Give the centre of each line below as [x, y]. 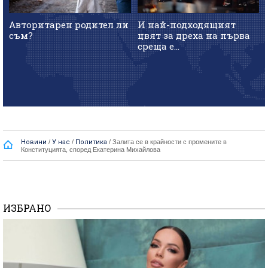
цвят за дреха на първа [194, 35]
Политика [91, 142]
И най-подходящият [186, 24]
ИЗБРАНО [27, 208]
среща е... [158, 46]
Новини [34, 142]
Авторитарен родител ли [69, 24]
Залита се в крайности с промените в [170, 142]
